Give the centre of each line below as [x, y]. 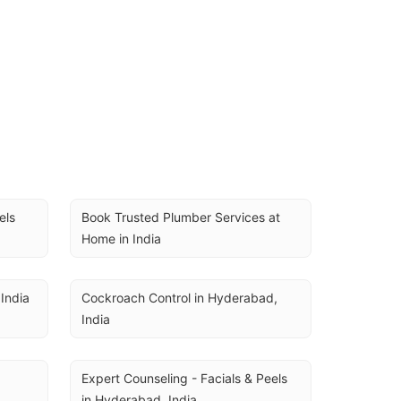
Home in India [121, 239]
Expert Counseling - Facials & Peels [184, 378]
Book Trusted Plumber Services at [181, 217]
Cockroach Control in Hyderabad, [179, 298]
